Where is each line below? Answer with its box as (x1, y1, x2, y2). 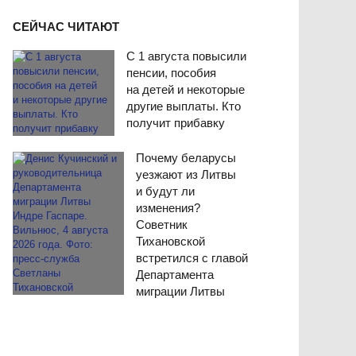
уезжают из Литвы (135, 168, 236, 182)
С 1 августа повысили (126, 49, 247, 64)
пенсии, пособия (126, 66, 217, 80)
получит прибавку (126, 116, 226, 130)
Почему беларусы (135, 151, 236, 165)
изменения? (135, 201, 200, 215)
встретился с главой (135, 251, 248, 265)
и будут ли (135, 184, 195, 199)
